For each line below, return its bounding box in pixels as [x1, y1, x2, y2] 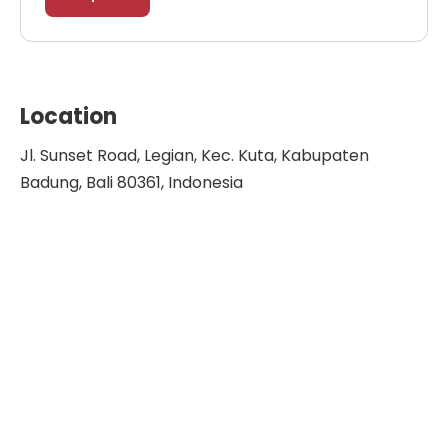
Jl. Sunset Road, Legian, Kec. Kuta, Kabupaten [20, 144, 369, 167]
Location [20, 101, 117, 132]
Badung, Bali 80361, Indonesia [20, 171, 243, 194]
